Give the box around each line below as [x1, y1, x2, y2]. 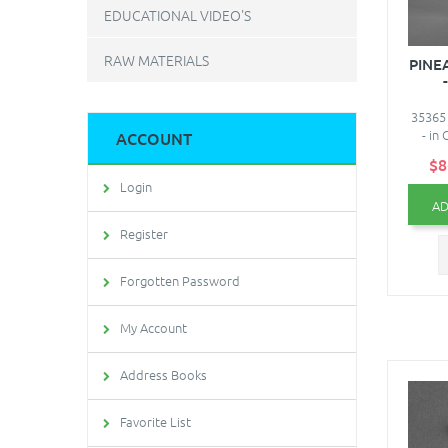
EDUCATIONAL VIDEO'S [104, 5, 251, 25]
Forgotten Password [120, 271, 240, 290]
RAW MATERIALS [104, 50, 209, 70]
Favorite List [120, 412, 191, 431]
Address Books [120, 365, 207, 384]
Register [120, 224, 168, 243]
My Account [120, 318, 187, 337]
